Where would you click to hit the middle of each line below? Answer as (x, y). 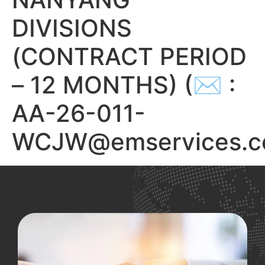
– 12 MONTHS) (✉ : (124, 85)
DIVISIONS (72, 28)
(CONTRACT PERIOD (129, 56)
